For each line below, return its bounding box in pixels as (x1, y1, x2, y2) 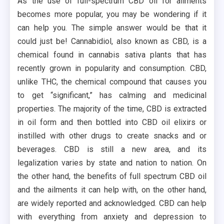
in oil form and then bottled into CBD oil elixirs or (17, 117, 206, 127)
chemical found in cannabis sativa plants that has (17, 50, 206, 60)
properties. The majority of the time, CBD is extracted (17, 104, 206, 114)
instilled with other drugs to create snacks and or (17, 131, 206, 141)
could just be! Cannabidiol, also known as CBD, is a (17, 36, 206, 46)
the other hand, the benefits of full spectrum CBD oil (17, 171, 206, 181)
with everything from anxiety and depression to (17, 212, 206, 222)
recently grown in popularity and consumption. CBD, (17, 63, 206, 73)
